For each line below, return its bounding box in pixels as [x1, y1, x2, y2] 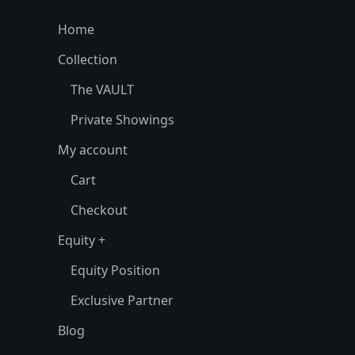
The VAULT [71, 81, 134, 98]
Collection [58, 51, 117, 68]
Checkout [71, 201, 128, 219]
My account [58, 141, 128, 158]
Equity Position [71, 261, 160, 279]
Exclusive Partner [71, 292, 174, 309]
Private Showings [71, 111, 174, 128]
